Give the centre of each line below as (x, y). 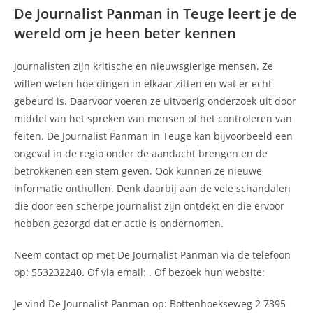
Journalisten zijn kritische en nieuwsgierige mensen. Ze (144, 66)
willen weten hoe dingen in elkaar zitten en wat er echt (143, 83)
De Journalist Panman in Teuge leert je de (155, 13)
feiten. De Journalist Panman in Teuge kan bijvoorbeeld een (153, 136)
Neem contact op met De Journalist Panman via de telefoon (152, 254)
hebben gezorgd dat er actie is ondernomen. (119, 223)
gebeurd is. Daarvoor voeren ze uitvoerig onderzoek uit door (155, 101)
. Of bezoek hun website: (207, 272)
